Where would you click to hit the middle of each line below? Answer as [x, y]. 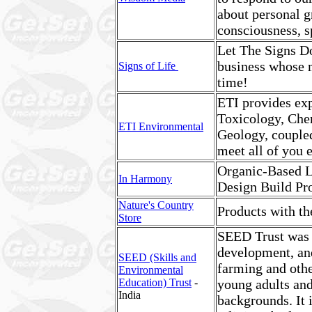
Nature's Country [156, 205]
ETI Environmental [161, 126]
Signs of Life [148, 66]
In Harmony [145, 179]
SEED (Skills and [157, 257]
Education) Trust [155, 282]
